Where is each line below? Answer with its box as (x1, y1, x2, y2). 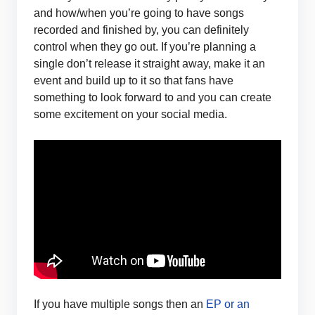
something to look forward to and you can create (34, 91, 271, 103)
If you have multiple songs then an (34, 297, 206, 310)
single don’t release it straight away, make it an (34, 57, 265, 70)
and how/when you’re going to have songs (34, 6, 244, 19)
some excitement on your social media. (34, 108, 227, 120)
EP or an (206, 297, 250, 310)
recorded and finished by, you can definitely (34, 23, 249, 36)
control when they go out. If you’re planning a (34, 40, 256, 53)
